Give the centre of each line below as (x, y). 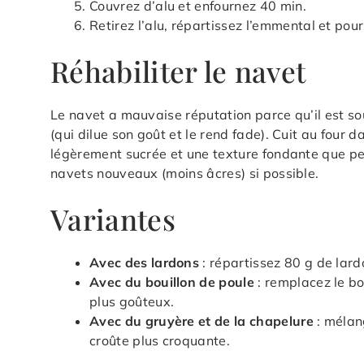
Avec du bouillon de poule (172, 282)
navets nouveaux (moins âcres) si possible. (185, 173)
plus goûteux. (132, 301)
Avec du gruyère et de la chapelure (201, 321)
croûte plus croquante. (160, 340)
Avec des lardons (145, 262)
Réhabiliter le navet (178, 71)
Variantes (113, 219)
